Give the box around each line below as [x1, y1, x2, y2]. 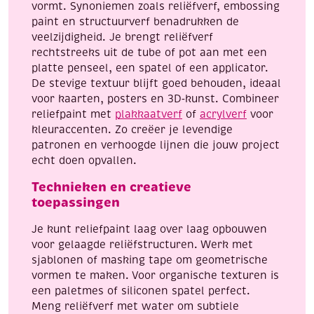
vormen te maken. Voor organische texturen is [32, 268, 279, 282]
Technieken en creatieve [32, 178, 191, 195]
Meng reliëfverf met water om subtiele [32, 299, 239, 313]
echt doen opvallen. [32, 153, 137, 167]
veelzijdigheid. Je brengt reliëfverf [32, 30, 213, 43]
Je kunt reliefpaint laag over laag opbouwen [32, 222, 267, 235]
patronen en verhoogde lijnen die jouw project [32, 138, 280, 151]
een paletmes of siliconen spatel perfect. [32, 284, 250, 297]
